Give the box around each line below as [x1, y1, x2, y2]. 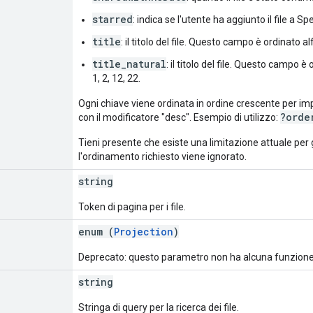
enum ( [78, 224, 114, 238]
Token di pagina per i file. [78, 201, 186, 212]
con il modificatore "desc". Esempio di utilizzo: [78, 111, 280, 123]
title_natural [92, 57, 166, 71]
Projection [114, 224, 173, 238]
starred [92, 12, 133, 26]
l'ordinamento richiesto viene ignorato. [78, 150, 247, 162]
